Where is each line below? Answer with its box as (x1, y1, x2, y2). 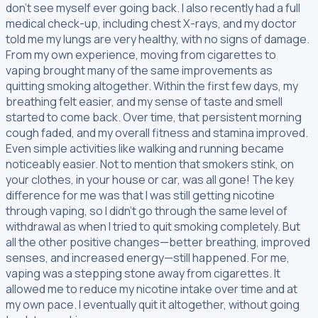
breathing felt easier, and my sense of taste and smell (6, 93, 283, 109)
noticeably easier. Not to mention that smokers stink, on (6, 155, 294, 172)
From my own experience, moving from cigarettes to (6, 46, 276, 62)
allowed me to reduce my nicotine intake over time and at (6, 280, 297, 297)
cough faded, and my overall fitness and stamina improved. (6, 124, 308, 141)
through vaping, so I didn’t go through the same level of (6, 202, 287, 219)
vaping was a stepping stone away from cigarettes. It (6, 265, 280, 281)
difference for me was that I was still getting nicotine (6, 187, 275, 203)
